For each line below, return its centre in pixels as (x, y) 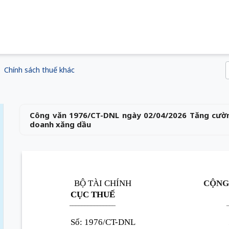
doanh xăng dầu (61, 124)
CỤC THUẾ (93, 194)
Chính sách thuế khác (39, 70)
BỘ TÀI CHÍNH (103, 183)
